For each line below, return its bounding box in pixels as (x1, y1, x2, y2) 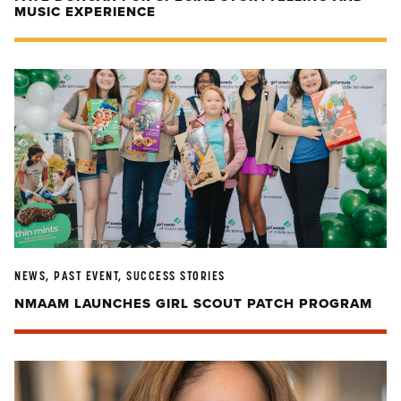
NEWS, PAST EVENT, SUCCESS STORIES (14, 269, 226, 283)
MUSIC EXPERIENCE (14, 2, 156, 21)
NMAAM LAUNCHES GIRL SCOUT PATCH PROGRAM (14, 294, 372, 313)
